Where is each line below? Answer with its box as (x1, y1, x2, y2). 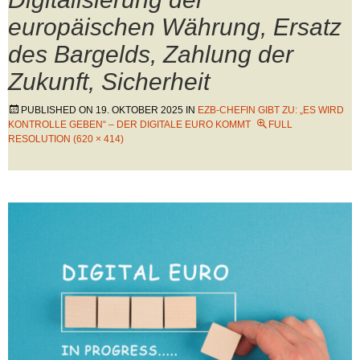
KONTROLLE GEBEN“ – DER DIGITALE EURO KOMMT (8, 119, 251, 130)
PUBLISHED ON (21, 104, 96, 116)
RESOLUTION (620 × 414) (8, 133, 124, 145)
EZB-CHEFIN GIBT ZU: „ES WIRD (198, 104, 344, 116)
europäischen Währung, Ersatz (8, 14, 342, 40)
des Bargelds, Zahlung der (8, 41, 293, 67)
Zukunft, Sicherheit (8, 68, 210, 95)
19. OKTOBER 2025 (96, 104, 183, 116)
